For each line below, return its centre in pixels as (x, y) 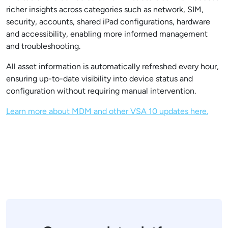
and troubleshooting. (44, 46)
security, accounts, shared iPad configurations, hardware (108, 22)
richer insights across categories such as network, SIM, (105, 10)
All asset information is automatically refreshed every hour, (112, 67)
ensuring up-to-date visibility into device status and (99, 79)
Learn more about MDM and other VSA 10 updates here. (107, 111)
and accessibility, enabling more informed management (107, 34)
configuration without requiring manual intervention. (102, 91)
